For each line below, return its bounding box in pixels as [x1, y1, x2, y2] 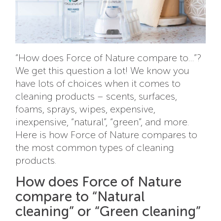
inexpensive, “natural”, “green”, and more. [15, 116, 189, 128]
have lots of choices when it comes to [15, 77, 181, 90]
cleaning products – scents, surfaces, [15, 90, 178, 103]
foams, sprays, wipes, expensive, [15, 103, 156, 115]
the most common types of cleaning [15, 142, 175, 154]
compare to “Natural [15, 188, 145, 205]
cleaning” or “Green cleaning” [15, 203, 201, 220]
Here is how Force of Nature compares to [15, 129, 198, 141]
